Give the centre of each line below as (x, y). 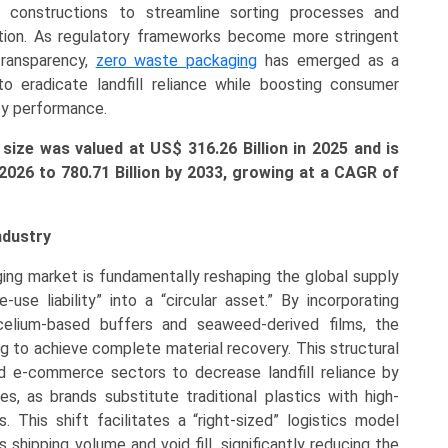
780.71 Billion (112, 172)
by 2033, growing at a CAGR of (282, 172)
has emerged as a (328, 60)
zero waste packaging (176, 60)
